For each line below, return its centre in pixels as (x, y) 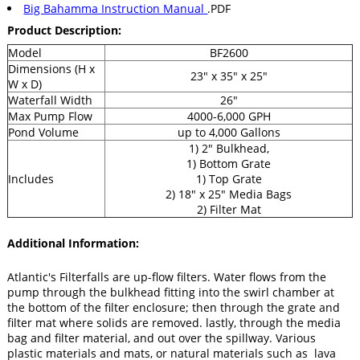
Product (31, 30)
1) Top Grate (229, 178)
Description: (88, 30)
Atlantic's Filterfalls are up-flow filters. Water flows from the (167, 276)
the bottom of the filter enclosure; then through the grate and (174, 307)
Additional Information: (73, 243)
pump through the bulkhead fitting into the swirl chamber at (171, 292)
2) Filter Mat (229, 209)
